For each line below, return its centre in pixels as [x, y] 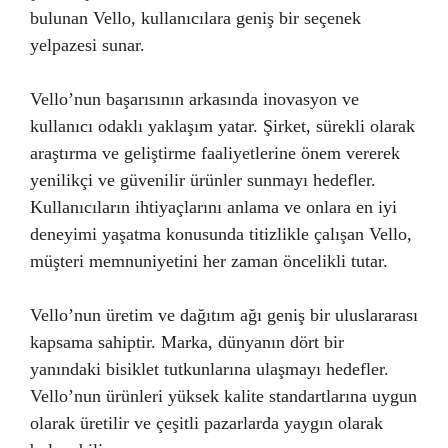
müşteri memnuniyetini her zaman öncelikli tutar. [209, 261]
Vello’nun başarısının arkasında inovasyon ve [194, 99]
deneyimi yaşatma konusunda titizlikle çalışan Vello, [221, 234]
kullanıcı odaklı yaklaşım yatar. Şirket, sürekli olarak [222, 126]
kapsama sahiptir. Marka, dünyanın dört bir [187, 342]
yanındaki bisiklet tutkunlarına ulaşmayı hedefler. [209, 369]
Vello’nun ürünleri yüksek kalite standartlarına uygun [223, 396]
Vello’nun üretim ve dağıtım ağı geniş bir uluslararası [224, 315]
